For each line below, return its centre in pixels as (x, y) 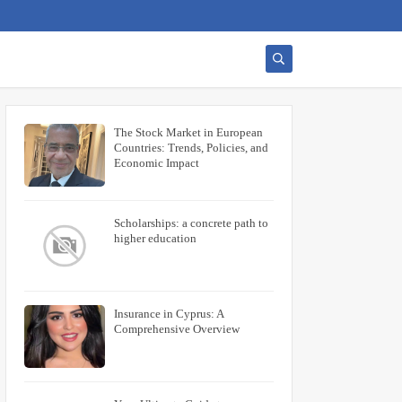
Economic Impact (157, 163)
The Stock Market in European (188, 132)
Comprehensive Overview (177, 329)
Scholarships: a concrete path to (191, 223)
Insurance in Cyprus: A (169, 314)
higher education (155, 238)
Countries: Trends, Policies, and (191, 148)
